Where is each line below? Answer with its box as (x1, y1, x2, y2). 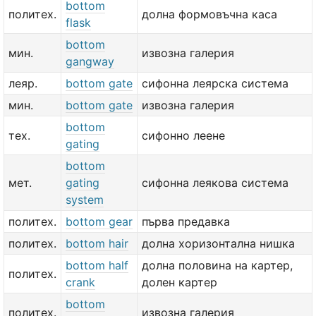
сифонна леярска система (142, 76, 288, 90)
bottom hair (66, 236, 128, 250)
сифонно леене (142, 128, 225, 142)
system (66, 193, 104, 207)
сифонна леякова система (142, 176, 288, 190)
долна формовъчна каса (142, 7, 277, 21)
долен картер (142, 275, 217, 289)
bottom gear (66, 214, 133, 229)
